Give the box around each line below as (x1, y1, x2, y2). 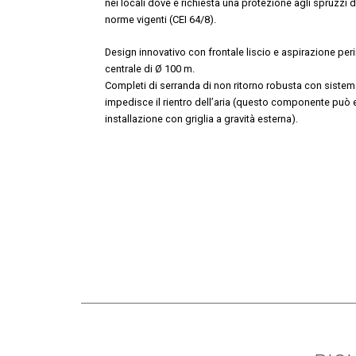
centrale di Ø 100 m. (105, 63, 195, 75)
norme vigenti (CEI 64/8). (105, 14, 216, 25)
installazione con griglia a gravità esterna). (105, 113, 298, 125)
